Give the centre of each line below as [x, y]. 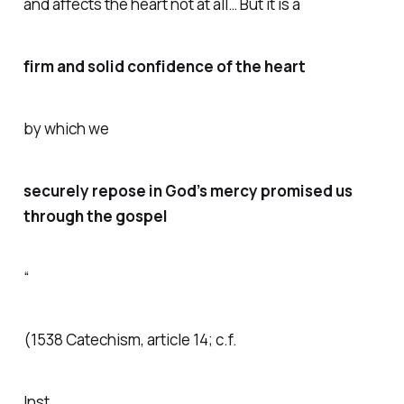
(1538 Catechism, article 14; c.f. [130, 340]
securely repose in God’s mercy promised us [188, 190]
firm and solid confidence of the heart [164, 66]
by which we [66, 128]
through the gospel [95, 216]
